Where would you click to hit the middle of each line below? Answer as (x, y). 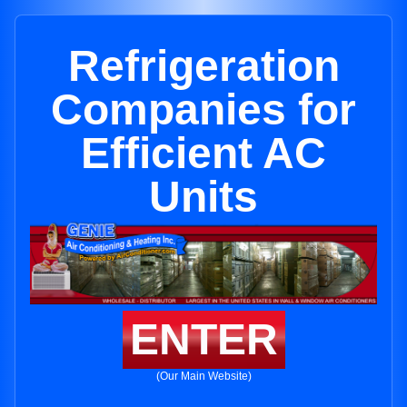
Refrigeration (203, 66)
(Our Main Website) (203, 377)
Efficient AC (203, 153)
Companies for (203, 109)
